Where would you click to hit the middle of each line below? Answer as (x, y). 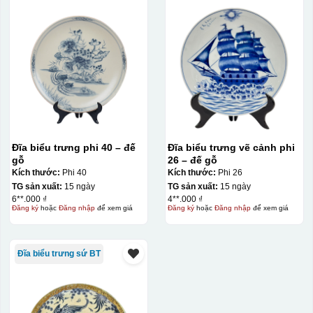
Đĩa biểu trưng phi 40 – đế (73, 147)
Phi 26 (229, 173)
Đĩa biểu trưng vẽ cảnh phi (231, 147)
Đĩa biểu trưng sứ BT (59, 253)
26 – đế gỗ (192, 160)
